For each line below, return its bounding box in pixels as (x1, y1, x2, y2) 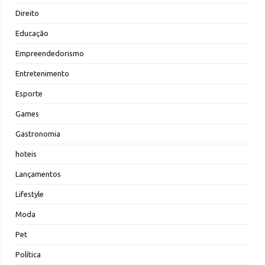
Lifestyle (15, 190, 44, 199)
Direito (15, 9, 39, 18)
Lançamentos (15, 170, 61, 179)
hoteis (15, 150, 37, 159)
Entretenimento (15, 69, 69, 78)
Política (15, 250, 41, 259)
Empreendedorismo (15, 49, 84, 58)
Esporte (15, 89, 43, 98)
